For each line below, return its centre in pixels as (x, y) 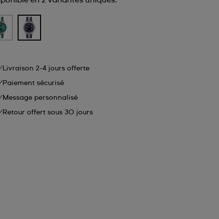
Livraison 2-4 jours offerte (46, 69)
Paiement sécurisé (33, 83)
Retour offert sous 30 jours (48, 113)
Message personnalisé (40, 98)
